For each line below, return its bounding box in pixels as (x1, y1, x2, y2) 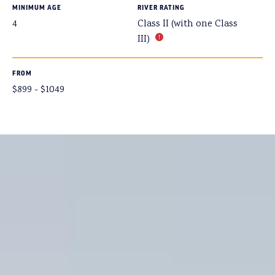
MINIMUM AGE (12, 4, 61, 11)
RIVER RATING (137, 4, 185, 11)
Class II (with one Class (137, 17, 238, 31)
